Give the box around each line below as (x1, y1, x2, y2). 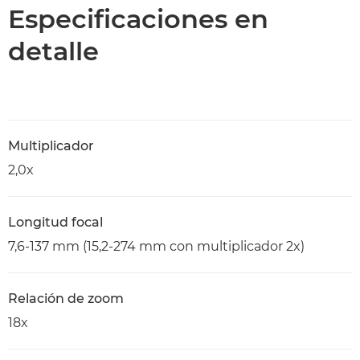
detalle (8, 35, 99, 67)
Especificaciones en (8, 3, 268, 35)
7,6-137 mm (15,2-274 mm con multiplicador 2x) (8, 239, 305, 254)
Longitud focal (8, 215, 103, 230)
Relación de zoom (8, 291, 124, 306)
